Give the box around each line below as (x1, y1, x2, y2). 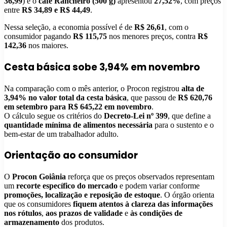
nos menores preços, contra (107, 32, 198, 41)
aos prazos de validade (46, 208, 123, 217)
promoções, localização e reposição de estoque (4, 190, 160, 199)
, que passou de (127, 93, 178, 102)
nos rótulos (4, 208, 42, 217)
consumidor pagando (4, 32, 73, 41)
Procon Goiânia (12, 172, 66, 181)
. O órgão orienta (160, 190, 214, 199)
